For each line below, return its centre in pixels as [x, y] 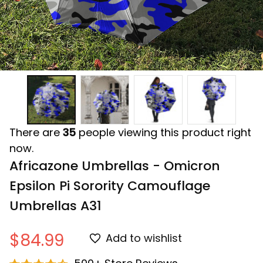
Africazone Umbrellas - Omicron [115, 166]
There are [36, 132]
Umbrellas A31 [55, 205]
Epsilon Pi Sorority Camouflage [110, 186]
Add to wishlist [144, 238]
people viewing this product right [163, 132]
